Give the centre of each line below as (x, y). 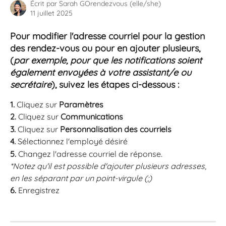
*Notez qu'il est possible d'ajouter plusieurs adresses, (109, 166)
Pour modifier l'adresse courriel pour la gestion (109, 36)
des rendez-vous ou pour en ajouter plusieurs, (106, 48)
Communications (92, 117)
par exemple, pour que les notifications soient (109, 60)
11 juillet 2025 (51, 13)
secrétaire (31, 84)
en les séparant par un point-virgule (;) (82, 178)
